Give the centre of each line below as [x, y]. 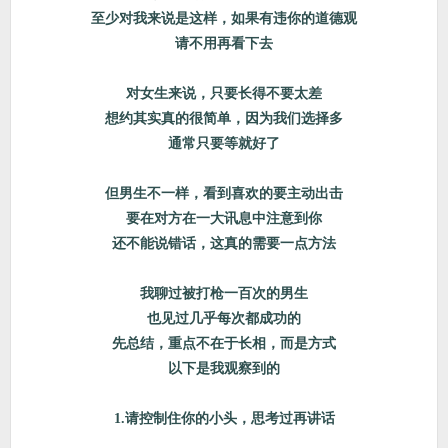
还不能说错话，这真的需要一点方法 [224, 243]
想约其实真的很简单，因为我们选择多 [224, 118]
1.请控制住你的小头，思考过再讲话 [224, 418]
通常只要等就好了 [224, 143]
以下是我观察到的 [224, 368]
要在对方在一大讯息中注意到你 [224, 218]
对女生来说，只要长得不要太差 [224, 93]
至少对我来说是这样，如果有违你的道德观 [224, 18]
